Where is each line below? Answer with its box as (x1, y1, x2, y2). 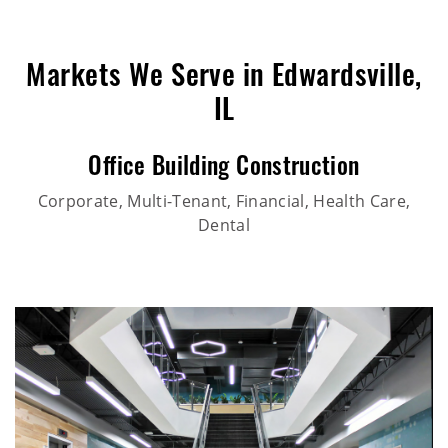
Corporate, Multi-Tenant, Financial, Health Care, (37, 189, 411, 212)
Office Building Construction (88, 156, 360, 181)
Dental (198, 213, 250, 236)
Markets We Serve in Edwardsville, (26, 63, 422, 93)
